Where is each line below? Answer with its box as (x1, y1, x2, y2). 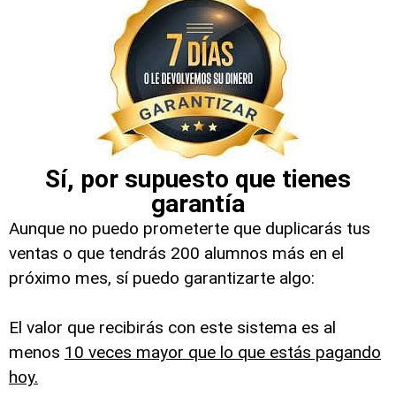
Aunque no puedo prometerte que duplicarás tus (9, 218, 370, 239)
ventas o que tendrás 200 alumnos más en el (9, 243, 344, 263)
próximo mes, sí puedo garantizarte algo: (9, 268, 315, 288)
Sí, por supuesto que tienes (45, 164, 351, 194)
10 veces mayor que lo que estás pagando (65, 342, 381, 362)
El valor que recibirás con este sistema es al (9, 317, 336, 338)
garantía (151, 189, 245, 218)
